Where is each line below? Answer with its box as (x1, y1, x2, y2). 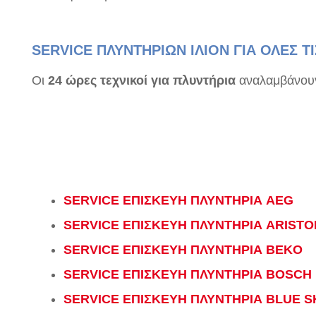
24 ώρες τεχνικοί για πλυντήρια (48, 73, 236, 87)
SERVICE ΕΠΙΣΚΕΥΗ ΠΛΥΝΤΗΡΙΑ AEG (63, 193, 293, 207)
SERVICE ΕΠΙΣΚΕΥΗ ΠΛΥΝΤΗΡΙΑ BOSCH (63, 267, 312, 281)
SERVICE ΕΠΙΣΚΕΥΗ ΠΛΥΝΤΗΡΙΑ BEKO (63, 243, 303, 257)
